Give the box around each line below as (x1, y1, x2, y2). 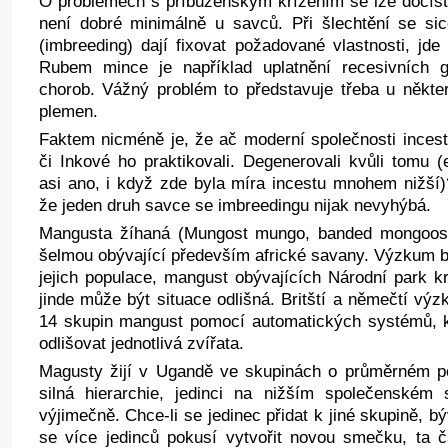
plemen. (38, 101, 98, 121)
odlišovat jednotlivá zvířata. (38, 333, 244, 353)
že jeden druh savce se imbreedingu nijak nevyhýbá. (38, 195, 431, 215)
